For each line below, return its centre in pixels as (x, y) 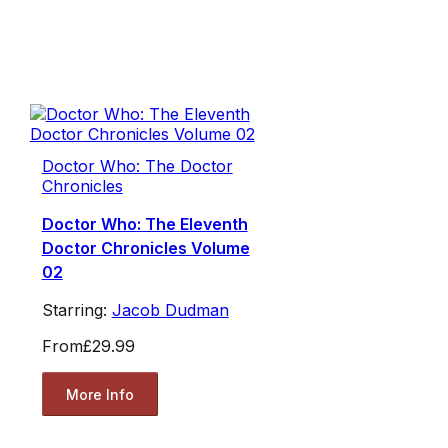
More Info (99, 394)
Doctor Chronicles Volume (145, 248)
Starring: (76, 310)
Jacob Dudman (170, 310)
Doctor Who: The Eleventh (144, 224)
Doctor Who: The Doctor (137, 166)
